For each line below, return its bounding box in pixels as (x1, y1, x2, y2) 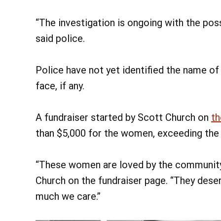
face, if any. (36, 80, 84, 92)
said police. (36, 33, 85, 45)
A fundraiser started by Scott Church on (36, 111, 211, 124)
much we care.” (36, 190, 101, 203)
